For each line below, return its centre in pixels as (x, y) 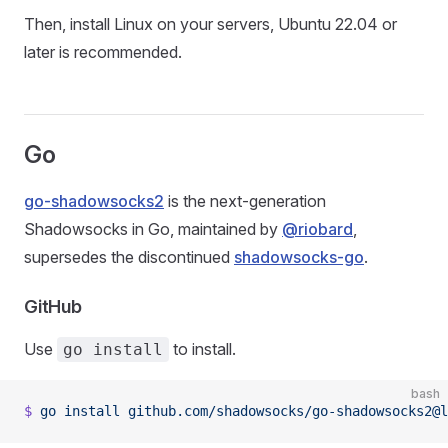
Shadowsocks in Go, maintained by (153, 229)
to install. (202, 349)
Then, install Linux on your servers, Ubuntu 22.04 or (210, 24)
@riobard (317, 229)
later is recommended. (103, 52)
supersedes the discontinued (129, 257)
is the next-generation (245, 201)
